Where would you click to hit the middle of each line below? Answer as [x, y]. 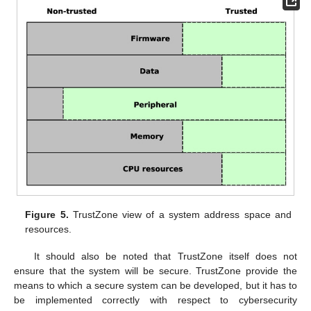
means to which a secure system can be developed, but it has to [155, 285]
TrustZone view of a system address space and [180, 215]
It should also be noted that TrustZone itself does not [165, 256]
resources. [49, 229]
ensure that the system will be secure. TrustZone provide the [155, 270]
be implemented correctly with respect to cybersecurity [155, 300]
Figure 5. [47, 215]
